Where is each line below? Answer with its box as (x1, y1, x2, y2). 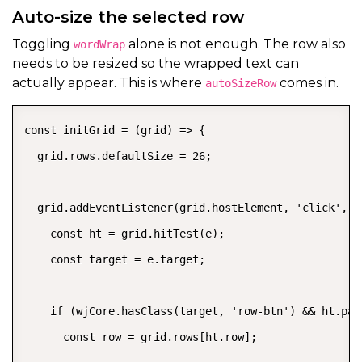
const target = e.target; (24, 252, 205, 266)
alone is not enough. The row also (125, 36, 346, 52)
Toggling (12, 36, 74, 52)
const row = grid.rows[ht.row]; (24, 330, 257, 343)
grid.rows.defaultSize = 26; (24, 149, 212, 162)
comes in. (276, 74, 339, 90)
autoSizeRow (205, 76, 276, 90)
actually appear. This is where (12, 74, 205, 90)
